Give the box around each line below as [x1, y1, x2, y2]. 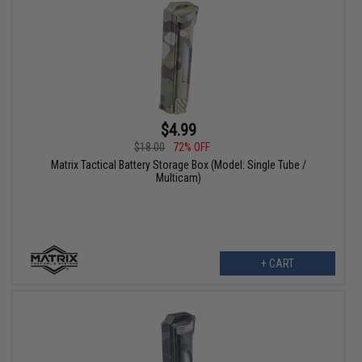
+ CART [260, 256, 294, 270]
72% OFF [173, 140, 211, 154]
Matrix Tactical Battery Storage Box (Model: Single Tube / [50, 158, 306, 171]
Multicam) [155, 170, 201, 184]
